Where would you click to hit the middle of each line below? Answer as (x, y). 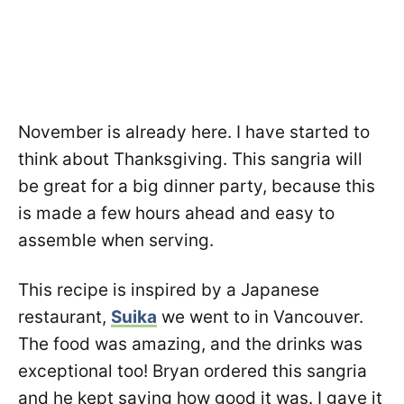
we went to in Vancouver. (260, 317)
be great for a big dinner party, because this (197, 186)
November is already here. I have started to (194, 132)
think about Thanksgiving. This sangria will (190, 159)
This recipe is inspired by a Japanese (169, 290)
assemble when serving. (116, 240)
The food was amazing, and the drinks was (190, 344)
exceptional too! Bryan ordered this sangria (193, 371)
